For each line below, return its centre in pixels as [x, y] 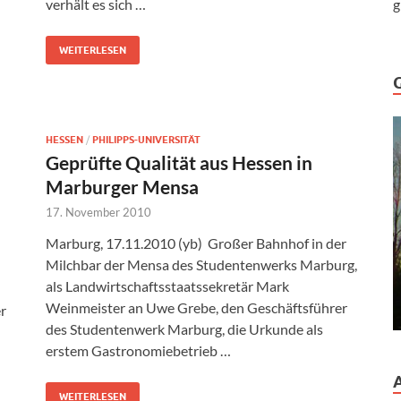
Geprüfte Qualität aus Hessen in [179, 163]
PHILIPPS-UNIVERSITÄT [146, 140]
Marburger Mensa [122, 187]
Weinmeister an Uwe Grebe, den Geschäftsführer [196, 308]
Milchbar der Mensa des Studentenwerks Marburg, [201, 265]
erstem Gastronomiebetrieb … [138, 351]
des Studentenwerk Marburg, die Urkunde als [184, 329]
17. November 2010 [98, 213]
